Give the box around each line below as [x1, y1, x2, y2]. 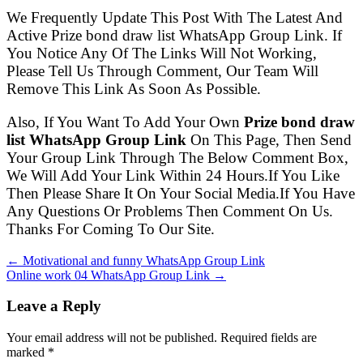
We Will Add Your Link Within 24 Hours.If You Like [6, 167, 340, 185]
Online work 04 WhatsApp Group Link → [6, 267, 226, 282]
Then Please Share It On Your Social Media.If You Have [6, 185, 355, 203]
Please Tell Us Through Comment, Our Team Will [6, 62, 318, 80]
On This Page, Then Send [186, 131, 352, 149]
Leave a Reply [6, 297, 101, 315]
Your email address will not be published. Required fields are [6, 331, 317, 345]
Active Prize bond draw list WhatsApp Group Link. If [6, 27, 342, 45]
